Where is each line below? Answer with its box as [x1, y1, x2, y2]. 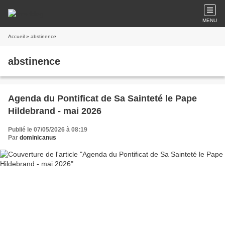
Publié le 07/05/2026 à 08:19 [8, 126, 87, 133]
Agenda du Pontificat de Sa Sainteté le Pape [8, 93, 197, 103]
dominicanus [20, 134, 56, 141]
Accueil [8, 34, 25, 39]
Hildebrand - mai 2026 [8, 106, 101, 116]
